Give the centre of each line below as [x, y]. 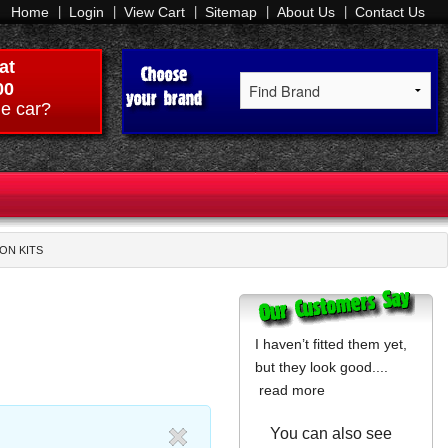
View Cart [154, 12]
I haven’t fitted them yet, [331, 344]
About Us [306, 12]
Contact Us [390, 12]
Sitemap [231, 12]
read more [292, 390]
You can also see [331, 434]
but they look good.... [321, 367]
